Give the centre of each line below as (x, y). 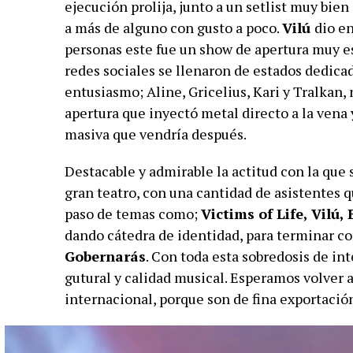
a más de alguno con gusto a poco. (173, 28)
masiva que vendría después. (156, 134)
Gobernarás (105, 256)
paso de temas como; (132, 214)
